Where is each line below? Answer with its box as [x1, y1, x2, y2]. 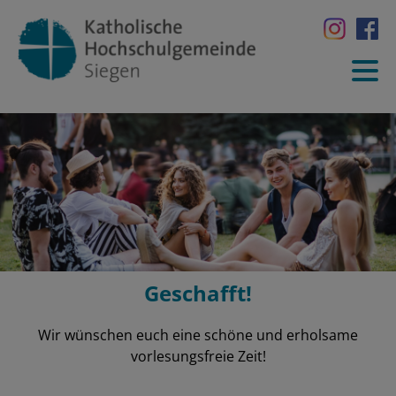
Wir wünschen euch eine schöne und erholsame [38, 324, 358, 345]
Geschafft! [144, 278, 252, 308]
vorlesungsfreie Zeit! [130, 346, 266, 366]
